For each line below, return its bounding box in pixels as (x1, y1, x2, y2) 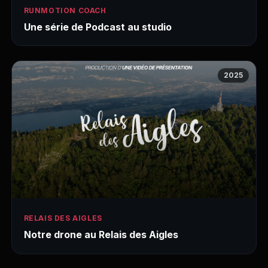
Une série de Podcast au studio (23, 21, 172, 33)
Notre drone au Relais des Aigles (23, 229, 178, 241)
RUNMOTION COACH (23, 6, 106, 16)
